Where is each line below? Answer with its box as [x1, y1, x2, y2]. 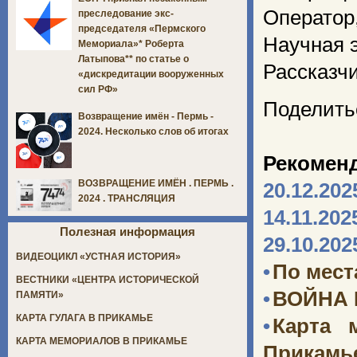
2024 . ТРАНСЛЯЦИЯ [78, 193, 175, 205]
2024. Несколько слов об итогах [78, 126, 229, 138]
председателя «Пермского [78, 23, 206, 35]
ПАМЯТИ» [16, 289, 64, 301]
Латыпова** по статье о [78, 53, 189, 65]
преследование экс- [78, 8, 174, 20]
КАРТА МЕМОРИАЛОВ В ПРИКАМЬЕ [16, 335, 187, 347]
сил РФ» [78, 84, 118, 96]
